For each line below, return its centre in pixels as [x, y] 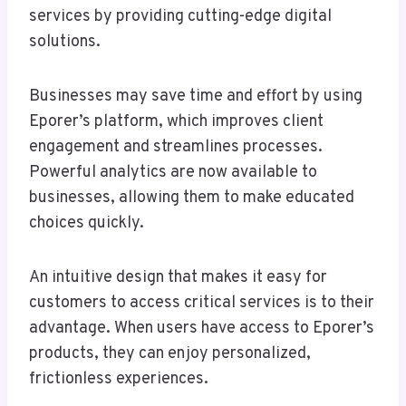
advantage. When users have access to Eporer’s [202, 329]
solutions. [65, 43]
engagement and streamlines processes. [176, 148]
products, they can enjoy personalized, [170, 354]
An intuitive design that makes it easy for [178, 278]
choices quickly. [87, 224]
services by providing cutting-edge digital [180, 17]
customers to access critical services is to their [202, 304]
